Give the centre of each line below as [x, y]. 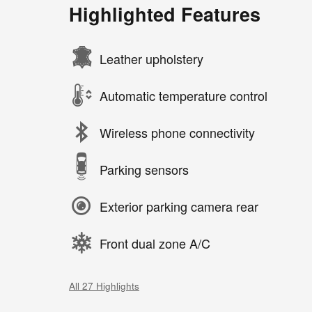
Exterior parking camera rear [179, 206]
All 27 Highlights [104, 286]
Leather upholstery [151, 58]
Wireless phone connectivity [177, 132]
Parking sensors [144, 169]
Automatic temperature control [184, 95]
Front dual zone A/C [155, 243]
